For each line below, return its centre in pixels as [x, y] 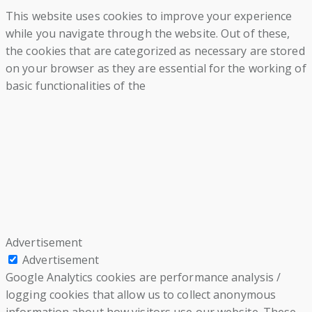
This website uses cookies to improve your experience [149, 16]
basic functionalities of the [76, 86]
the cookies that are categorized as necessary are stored [155, 51]
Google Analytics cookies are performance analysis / [143, 278]
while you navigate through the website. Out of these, [148, 34]
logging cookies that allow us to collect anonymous [141, 295]
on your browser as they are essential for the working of [156, 69]
